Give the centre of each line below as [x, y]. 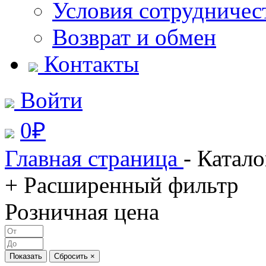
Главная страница [94, 158]
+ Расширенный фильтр [122, 185]
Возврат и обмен [134, 37]
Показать [26, 256]
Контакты [91, 64]
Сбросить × [75, 256]
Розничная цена [82, 212]
